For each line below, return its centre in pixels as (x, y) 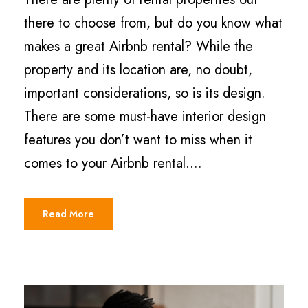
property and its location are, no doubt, (138, 70)
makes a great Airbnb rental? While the (139, 47)
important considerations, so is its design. (145, 93)
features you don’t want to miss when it (138, 140)
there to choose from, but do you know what (153, 23)
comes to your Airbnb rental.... (113, 164)
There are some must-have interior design (145, 117)
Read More (68, 214)
